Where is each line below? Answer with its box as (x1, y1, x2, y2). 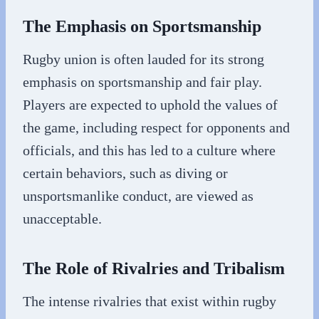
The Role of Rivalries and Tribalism (23, 258, 285, 278)
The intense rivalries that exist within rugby (23, 293, 276, 309)
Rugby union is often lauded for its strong (23, 51, 264, 67)
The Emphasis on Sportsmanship (23, 16, 261, 36)
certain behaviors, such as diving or (23, 164, 228, 181)
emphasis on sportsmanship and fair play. (23, 73, 262, 90)
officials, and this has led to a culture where (23, 142, 276, 158)
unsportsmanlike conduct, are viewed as (23, 187, 253, 204)
